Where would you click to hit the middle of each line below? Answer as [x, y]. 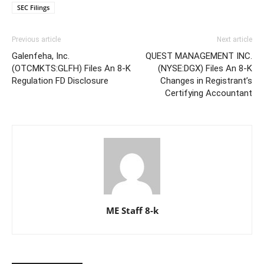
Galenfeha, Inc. [41, 56]
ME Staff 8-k [132, 210]
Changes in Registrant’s [206, 81]
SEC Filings [33, 7]
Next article [235, 39]
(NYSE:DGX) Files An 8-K [205, 68]
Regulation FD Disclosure [60, 81]
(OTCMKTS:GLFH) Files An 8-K [71, 68]
